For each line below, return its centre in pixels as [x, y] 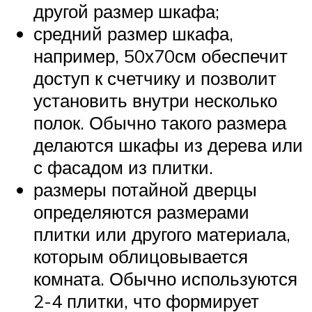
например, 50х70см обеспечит [161, 56]
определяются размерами [141, 212]
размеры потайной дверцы [145, 190]
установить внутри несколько [155, 101]
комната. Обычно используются [165, 279]
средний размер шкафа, [133, 34]
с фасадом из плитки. [123, 167]
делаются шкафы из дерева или [168, 145]
